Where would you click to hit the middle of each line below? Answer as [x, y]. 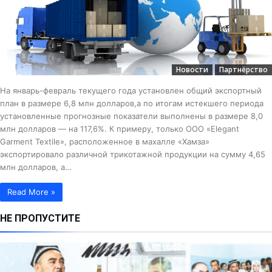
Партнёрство [243, 70]
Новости [192, 70]
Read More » [31, 192]
